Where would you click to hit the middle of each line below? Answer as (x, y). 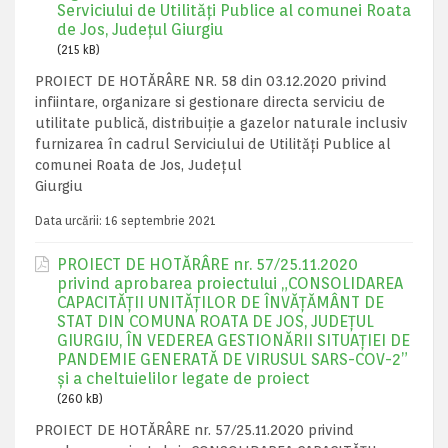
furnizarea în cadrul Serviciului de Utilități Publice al (213, 144)
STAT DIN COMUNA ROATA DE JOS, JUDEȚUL (215, 321)
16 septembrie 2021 (160, 220)
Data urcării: (70, 220)
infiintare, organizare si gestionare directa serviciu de (210, 102)
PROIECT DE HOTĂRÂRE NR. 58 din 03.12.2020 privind (211, 81)
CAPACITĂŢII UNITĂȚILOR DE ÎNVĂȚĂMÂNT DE (220, 302)
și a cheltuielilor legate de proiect (183, 378)
